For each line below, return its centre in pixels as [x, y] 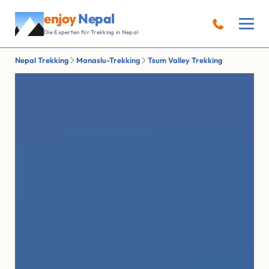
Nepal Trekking [42, 60]
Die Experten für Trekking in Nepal [91, 32]
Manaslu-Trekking [108, 60]
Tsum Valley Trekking [185, 60]
